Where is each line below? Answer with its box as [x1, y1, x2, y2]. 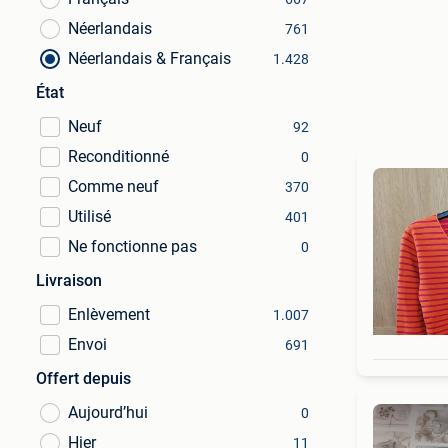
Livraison [36, 271, 102, 290]
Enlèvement [68, 305, 150, 324]
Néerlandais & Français [68, 49, 231, 68]
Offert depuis [36, 369, 131, 388]
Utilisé [68, 207, 111, 226]
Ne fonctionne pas [68, 237, 197, 256]
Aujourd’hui [68, 403, 148, 422]
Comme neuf [68, 177, 159, 196]
